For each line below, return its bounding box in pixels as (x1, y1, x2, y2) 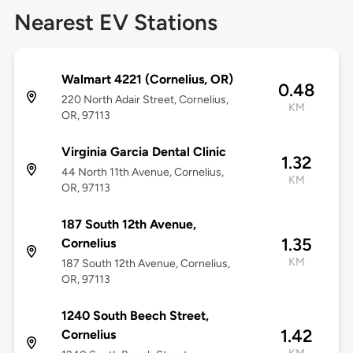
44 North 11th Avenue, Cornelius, (61, 165, 224, 180)
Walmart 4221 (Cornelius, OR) (61, 72, 233, 87)
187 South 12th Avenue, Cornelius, (61, 257, 230, 271)
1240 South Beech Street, (61, 308, 209, 324)
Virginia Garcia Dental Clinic (61, 144, 226, 160)
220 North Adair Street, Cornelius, (61, 93, 229, 107)
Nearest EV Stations (13, 9, 217, 36)
